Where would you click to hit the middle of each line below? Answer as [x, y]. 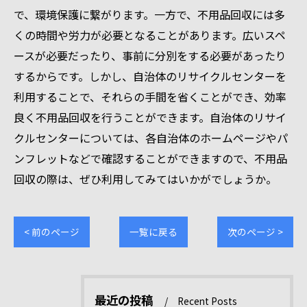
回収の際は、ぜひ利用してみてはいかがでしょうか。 [145, 179]
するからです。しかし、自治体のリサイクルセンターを [150, 76]
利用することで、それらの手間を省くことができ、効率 [150, 97]
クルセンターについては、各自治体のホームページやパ [151, 138]
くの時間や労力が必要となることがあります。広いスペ [150, 35]
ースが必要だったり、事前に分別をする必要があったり [150, 56]
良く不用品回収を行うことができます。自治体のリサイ [150, 117]
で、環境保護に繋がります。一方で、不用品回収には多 [149, 14]
